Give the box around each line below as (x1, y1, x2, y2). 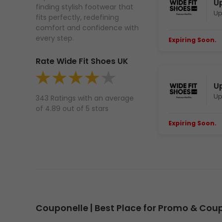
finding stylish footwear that (36, 2, 133, 12)
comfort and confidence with (36, 23, 139, 33)
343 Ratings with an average (36, 93, 134, 104)
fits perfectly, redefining (36, 12, 119, 23)
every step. (36, 33, 74, 44)
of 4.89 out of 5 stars (36, 104, 109, 114)
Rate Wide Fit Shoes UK (36, 55, 128, 67)
